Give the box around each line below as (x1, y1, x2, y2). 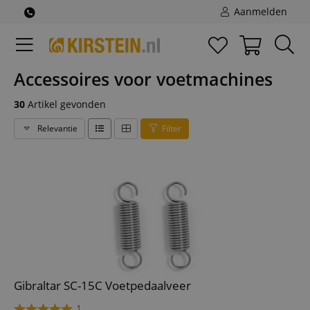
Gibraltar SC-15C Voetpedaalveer (14, 277, 191, 293)
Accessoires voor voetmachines (14, 67, 273, 91)
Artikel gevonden (25, 98, 106, 111)
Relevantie (35, 122, 77, 134)
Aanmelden (231, 5, 287, 18)
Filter (162, 122, 181, 134)
